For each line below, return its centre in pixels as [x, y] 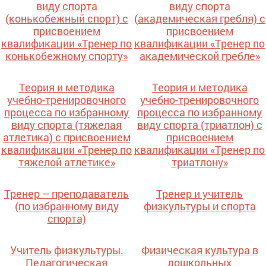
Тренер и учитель [199, 194]
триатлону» [199, 162]
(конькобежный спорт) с [66, 19]
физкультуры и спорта [199, 206]
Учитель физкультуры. [66, 250]
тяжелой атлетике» [66, 162]
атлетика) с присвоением [66, 137]
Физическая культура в [199, 250]
